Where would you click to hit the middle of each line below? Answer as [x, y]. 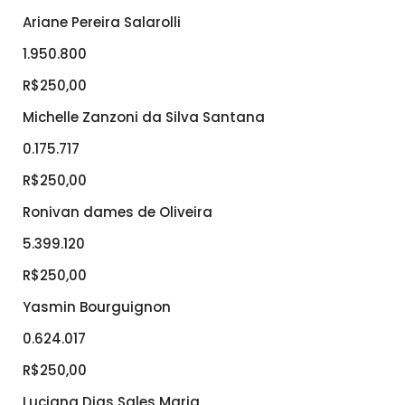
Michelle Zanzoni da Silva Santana [144, 118]
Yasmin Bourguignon [97, 307]
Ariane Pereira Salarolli [102, 23]
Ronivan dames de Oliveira [118, 212]
